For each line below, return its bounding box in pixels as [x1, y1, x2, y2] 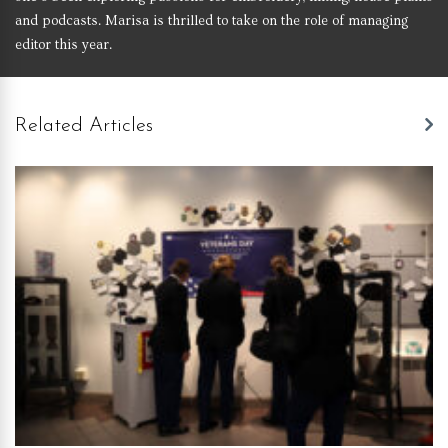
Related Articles [15, 115, 153, 136]
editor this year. [15, 36, 112, 53]
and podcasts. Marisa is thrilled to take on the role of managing [15, 12, 408, 29]
